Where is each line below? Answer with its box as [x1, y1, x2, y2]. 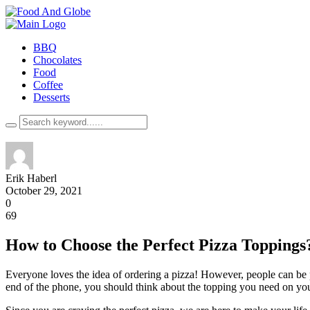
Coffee [33, 79, 63, 91]
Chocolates [33, 54, 82, 66]
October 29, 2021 [6, 185, 82, 197]
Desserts [33, 91, 70, 103]
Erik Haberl [6, 172, 57, 184]
